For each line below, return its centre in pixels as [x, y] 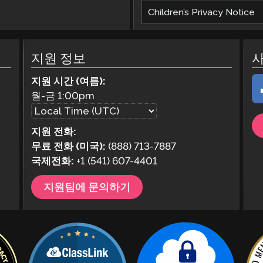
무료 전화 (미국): [68, 146]
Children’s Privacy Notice [201, 12]
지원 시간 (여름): [68, 81]
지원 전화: [53, 132]
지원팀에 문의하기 [87, 187]
